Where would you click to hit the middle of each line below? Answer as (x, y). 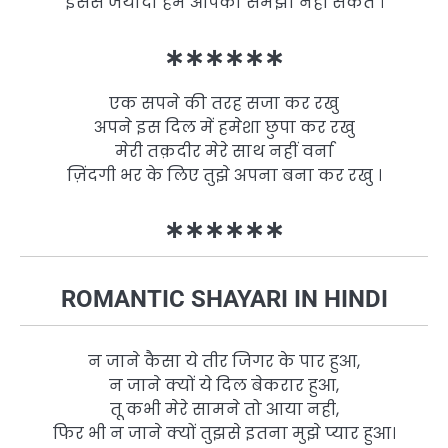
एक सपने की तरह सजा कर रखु (224, 103)
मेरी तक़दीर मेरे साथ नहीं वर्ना (224, 151)
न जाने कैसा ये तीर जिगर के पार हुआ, (224, 361)
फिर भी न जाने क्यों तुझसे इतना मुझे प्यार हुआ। (224, 433)
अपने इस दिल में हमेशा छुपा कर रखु (224, 127)
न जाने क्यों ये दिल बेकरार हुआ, (224, 385)
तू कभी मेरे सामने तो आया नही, (224, 409)
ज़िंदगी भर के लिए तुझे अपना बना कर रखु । (224, 175)
